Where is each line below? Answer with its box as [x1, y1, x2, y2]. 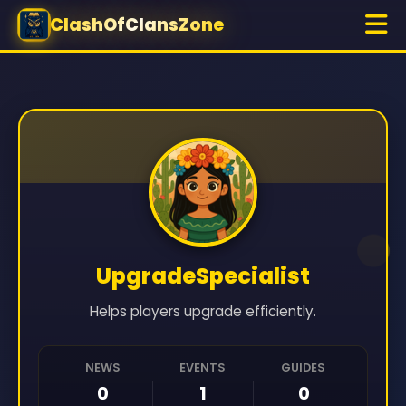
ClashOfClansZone [50, 13, 224, 37]
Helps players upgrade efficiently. [90, 302, 316, 321]
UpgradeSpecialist [96, 261, 310, 291]
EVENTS [179, 360, 226, 375]
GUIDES [281, 360, 325, 375]
